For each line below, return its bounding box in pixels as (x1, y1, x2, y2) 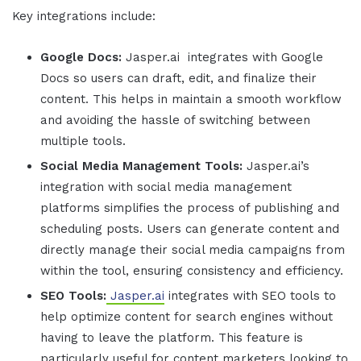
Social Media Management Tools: (40, 159, 243, 174)
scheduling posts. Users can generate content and (40, 222, 339, 237)
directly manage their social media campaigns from (40, 243, 345, 258)
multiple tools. (40, 134, 126, 149)
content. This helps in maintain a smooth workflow (40, 92, 342, 107)
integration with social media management (40, 180, 292, 195)
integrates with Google (184, 50, 323, 65)
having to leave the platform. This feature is (40, 330, 303, 346)
